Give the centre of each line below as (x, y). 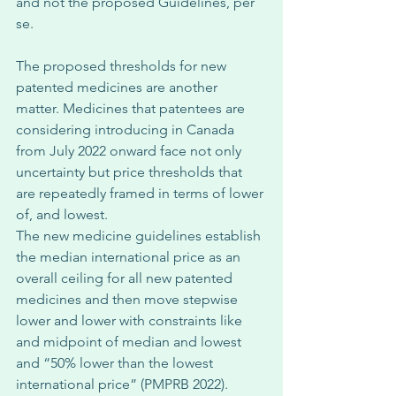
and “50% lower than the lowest (116, 363)
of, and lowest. (64, 214)
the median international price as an (130, 257)
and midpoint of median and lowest (130, 342)
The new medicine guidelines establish (140, 236)
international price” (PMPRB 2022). (124, 384)
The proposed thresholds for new (123, 66)
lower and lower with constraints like (131, 320)
